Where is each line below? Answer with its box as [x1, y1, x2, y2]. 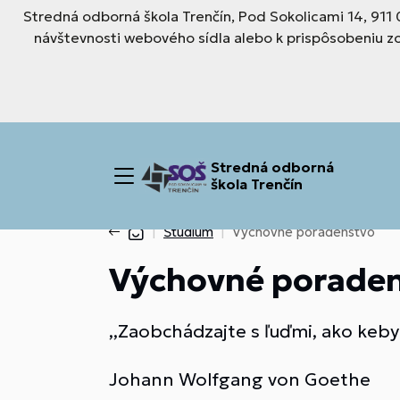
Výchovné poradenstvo [232, 223, 375, 240]
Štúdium [163, 223, 213, 240]
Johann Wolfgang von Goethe [109, 368, 371, 391]
